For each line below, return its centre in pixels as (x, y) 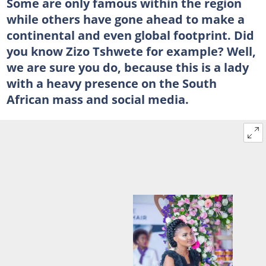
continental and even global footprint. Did (130, 35)
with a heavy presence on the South (111, 83)
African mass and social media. (97, 99)
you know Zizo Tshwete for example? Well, (131, 51)
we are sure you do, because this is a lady (127, 67)
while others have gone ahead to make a (125, 19)
